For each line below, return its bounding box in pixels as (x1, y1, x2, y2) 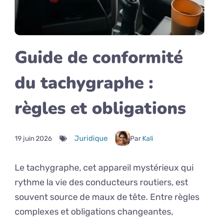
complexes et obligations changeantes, (15, 206, 173, 217)
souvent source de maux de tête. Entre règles (15, 192, 199, 202)
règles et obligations (15, 97, 186, 120)
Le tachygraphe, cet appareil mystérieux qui (15, 162, 194, 173)
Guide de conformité (15, 46, 183, 69)
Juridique (74, 133, 108, 143)
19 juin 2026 (15, 134, 52, 143)
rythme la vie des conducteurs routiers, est (15, 177, 188, 188)
